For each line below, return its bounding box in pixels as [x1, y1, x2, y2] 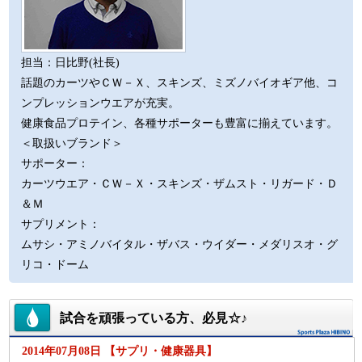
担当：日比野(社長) [21, 56, 120, 69]
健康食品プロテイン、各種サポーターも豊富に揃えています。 [21, 116, 339, 129]
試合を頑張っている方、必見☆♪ [60, 310, 248, 325]
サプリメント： [21, 217, 101, 230]
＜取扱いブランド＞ [21, 137, 124, 149]
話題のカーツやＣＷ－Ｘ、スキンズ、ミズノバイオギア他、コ [21, 76, 339, 89]
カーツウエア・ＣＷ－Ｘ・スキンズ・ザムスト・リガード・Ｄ [21, 177, 339, 190]
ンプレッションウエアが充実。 [21, 96, 180, 109]
